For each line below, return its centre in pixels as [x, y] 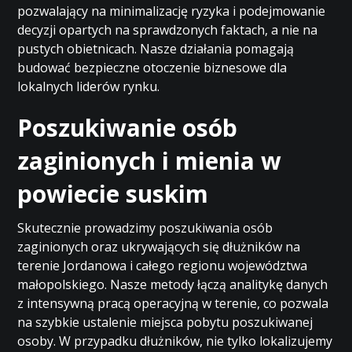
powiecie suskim [113, 194]
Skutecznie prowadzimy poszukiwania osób [145, 228]
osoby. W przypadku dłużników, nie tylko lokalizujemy [175, 341]
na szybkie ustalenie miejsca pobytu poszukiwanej [165, 322]
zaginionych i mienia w [150, 161]
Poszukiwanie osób [128, 128]
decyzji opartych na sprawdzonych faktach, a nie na [168, 30]
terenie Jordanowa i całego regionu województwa [163, 266]
